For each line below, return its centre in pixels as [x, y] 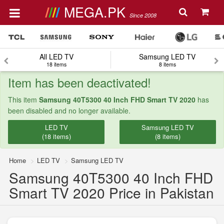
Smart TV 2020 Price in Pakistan [111, 192]
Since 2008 [143, 15]
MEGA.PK [96, 12]
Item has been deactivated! [79, 82]
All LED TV [56, 56]
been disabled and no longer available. [69, 110]
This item [23, 99]
